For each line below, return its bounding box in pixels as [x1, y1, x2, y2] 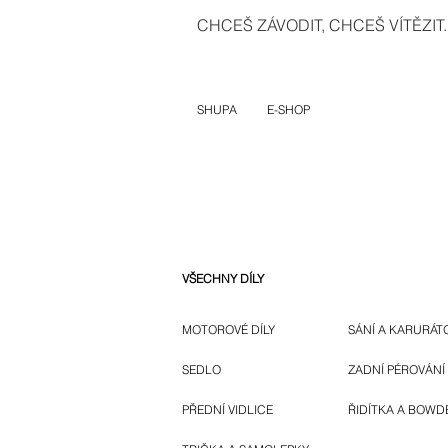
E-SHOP [267, 102, 310, 117]
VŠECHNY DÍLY [182, 271, 264, 286]
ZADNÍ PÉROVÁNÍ [348, 362, 445, 378]
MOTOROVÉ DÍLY [182, 322, 275, 338]
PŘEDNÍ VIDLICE [182, 402, 273, 418]
